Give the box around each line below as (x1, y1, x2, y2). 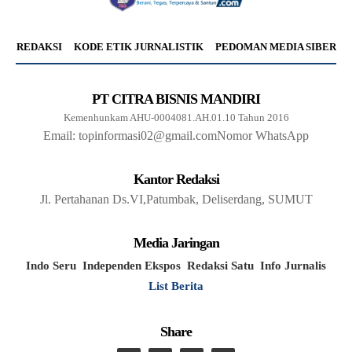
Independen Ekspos (82, 259, 181, 273)
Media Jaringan (133, 235, 219, 251)
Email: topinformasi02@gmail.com (43, 129, 217, 143)
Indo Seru (26, 259, 76, 273)
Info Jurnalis (260, 259, 326, 273)
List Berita (148, 280, 203, 293)
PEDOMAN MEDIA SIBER (214, 41, 336, 53)
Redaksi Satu (187, 259, 254, 273)
